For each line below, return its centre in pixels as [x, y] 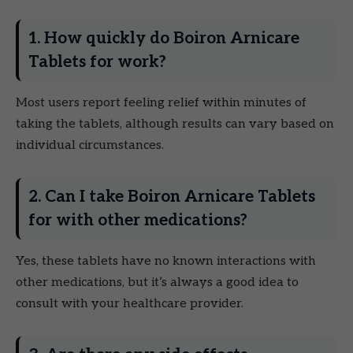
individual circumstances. [90, 145]
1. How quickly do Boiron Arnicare [164, 38]
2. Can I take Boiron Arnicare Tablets [172, 196]
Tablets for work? [97, 61]
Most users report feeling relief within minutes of [161, 102]
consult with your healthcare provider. [130, 303]
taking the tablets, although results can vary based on [175, 124]
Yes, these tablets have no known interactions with [166, 261]
